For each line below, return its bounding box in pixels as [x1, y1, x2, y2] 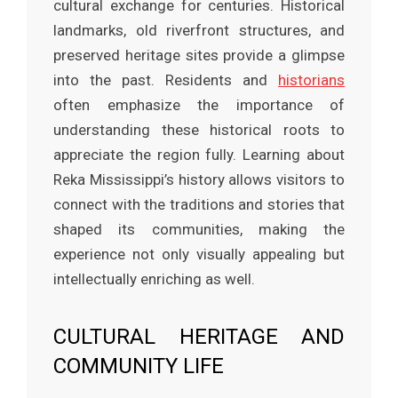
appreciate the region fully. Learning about [53, 146, 345, 164]
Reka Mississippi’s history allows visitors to [53, 171, 345, 189]
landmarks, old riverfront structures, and [53, 21, 345, 40]
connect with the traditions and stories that [53, 195, 345, 214]
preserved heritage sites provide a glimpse [53, 46, 345, 65]
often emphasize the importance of [53, 96, 345, 115]
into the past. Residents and [53, 71, 278, 90]
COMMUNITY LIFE [53, 354, 224, 379]
